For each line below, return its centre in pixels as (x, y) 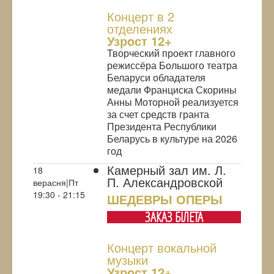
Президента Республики (162, 127)
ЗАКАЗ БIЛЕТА (174, 217)
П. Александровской (165, 182)
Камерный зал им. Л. (167, 170)
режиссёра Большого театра (172, 65)
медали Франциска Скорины (172, 90)
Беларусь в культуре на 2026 (172, 139)
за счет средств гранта (158, 114)
